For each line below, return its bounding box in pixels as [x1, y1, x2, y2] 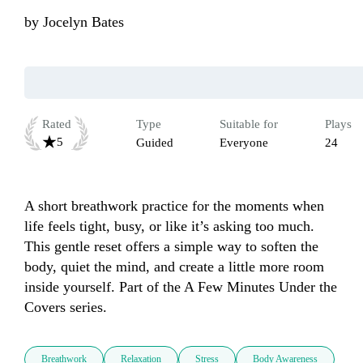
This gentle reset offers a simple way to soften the [24, 238, 318, 255]
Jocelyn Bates [43, 14, 124, 31]
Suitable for [220, 117, 278, 131]
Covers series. [24, 299, 107, 316]
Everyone [220, 136, 268, 150]
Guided [135, 136, 173, 150]
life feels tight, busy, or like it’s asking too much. [24, 218, 314, 235]
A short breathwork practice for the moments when [24, 198, 324, 215]
